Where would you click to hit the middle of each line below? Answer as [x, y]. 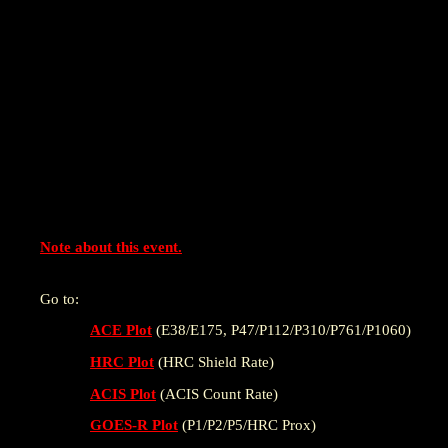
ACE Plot [121, 330]
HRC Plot [122, 362]
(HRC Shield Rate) [214, 362]
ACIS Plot [123, 393]
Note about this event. [111, 247]
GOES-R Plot [134, 425]
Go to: [59, 298]
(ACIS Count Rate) [217, 393]
